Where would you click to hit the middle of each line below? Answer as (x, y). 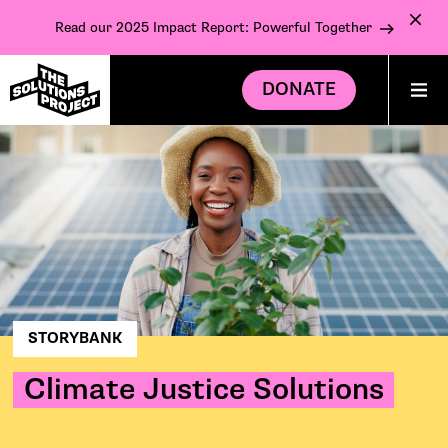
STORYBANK (75, 339)
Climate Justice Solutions (203, 390)
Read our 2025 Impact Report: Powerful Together (217, 27)
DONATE (298, 89)
